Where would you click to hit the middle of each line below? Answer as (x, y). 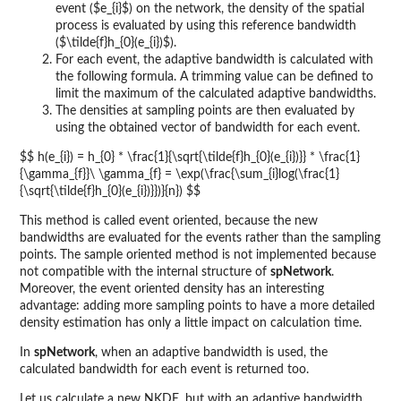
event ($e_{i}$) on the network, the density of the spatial (210, 9)
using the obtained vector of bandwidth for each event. (208, 128)
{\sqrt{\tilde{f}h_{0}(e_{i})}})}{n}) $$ (110, 192)
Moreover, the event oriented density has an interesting (172, 290)
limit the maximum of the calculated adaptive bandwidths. (216, 94)
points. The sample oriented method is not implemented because (198, 256)
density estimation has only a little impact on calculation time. (191, 324)
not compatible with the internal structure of (145, 273)
